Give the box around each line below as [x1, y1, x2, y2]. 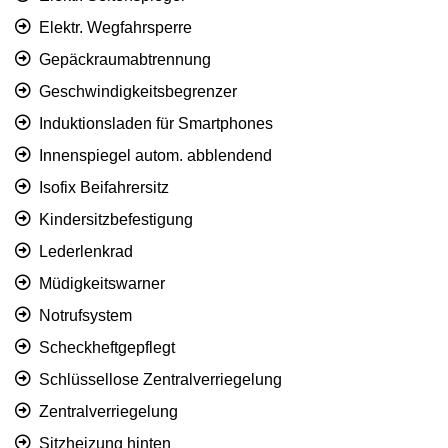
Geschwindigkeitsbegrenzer [39, 83, 237, 101]
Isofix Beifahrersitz [39, 179, 169, 197]
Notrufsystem [39, 307, 132, 325]
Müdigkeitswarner [39, 275, 165, 293]
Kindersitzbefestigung [39, 211, 193, 229]
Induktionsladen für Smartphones [39, 115, 273, 133]
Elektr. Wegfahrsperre [39, 19, 192, 37]
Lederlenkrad [39, 243, 133, 261]
